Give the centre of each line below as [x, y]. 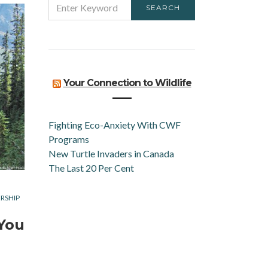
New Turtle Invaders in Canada [111, 153]
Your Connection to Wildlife [127, 83]
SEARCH [163, 7]
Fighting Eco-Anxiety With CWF [115, 125]
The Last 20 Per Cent [91, 168]
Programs [70, 139]
